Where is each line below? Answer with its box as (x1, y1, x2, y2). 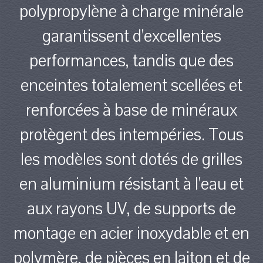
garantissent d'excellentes (42, 24, 221, 48)
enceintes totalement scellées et (21, 73, 242, 97)
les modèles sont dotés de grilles (21, 147, 242, 171)
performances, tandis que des (29, 49, 234, 72)
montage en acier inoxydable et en (14, 221, 249, 245)
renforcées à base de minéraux (26, 98, 237, 122)
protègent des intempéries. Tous (19, 123, 244, 146)
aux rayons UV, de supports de (27, 197, 236, 220)
